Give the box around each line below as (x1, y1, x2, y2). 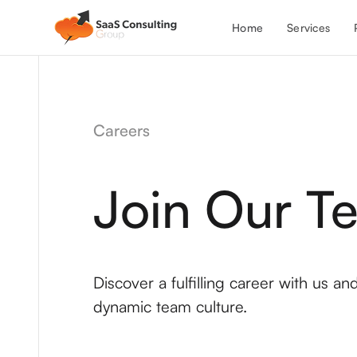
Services (287, 20, 330, 34)
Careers (93, 120, 150, 140)
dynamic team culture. (93, 296, 247, 316)
